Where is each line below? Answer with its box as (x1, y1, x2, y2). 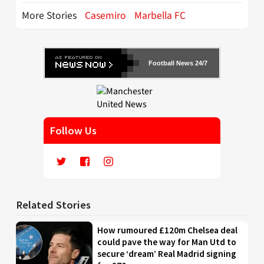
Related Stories (16, 197, 91, 212)
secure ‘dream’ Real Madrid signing (97, 247, 237, 259)
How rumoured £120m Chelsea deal (97, 224, 238, 236)
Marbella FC (134, 8, 186, 23)
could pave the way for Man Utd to (97, 236, 237, 247)
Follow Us (49, 123, 97, 137)
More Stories (22, 8, 79, 23)
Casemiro (85, 8, 126, 23)
